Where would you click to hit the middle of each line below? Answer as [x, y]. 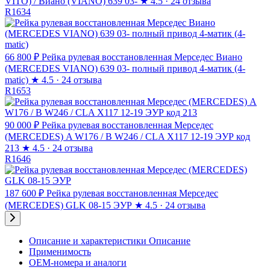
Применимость [60, 252]
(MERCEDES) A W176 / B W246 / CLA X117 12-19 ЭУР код [127, 137]
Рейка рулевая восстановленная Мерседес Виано [142, 57]
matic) [17, 80]
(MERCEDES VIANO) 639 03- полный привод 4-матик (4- [125, 69]
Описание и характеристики [88, 241]
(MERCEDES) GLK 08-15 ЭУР [68, 206]
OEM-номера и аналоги [78, 263]
